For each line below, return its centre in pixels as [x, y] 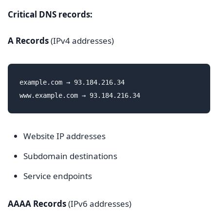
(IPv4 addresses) [81, 41]
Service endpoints [58, 176]
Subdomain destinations [70, 156]
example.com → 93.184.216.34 [72, 82]
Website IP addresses [64, 136]
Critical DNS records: [50, 14]
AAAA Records [37, 204]
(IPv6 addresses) [99, 204]
